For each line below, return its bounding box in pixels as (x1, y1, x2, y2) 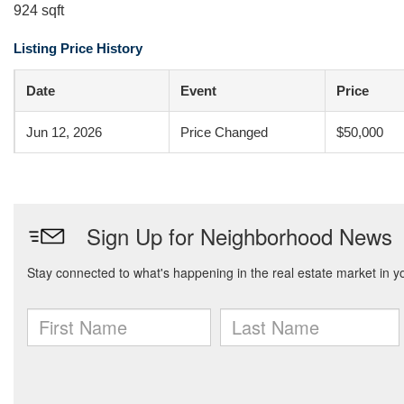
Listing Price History (14, 41, 142, 56)
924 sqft (14, 3, 64, 18)
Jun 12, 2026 (26, 124, 102, 140)
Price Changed (180, 124, 268, 140)
